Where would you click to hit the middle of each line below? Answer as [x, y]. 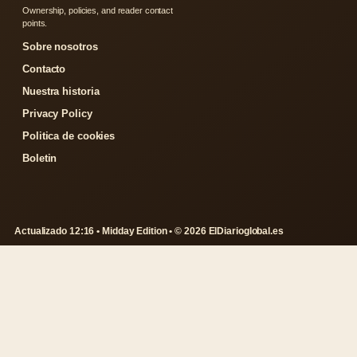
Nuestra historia [61, 91]
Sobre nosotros [60, 47]
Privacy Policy [57, 114]
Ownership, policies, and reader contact [98, 10]
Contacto [44, 69]
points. [35, 23]
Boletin [40, 158]
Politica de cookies [69, 136]
